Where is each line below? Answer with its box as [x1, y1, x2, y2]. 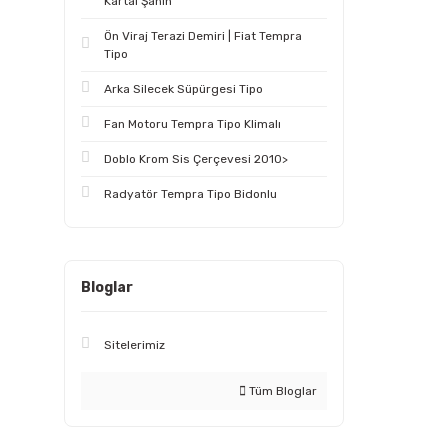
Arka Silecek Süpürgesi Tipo [104, 82, 263, 96]
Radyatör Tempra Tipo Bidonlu [104, 187, 277, 201]
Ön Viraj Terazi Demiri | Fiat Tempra [104, 29, 302, 43]
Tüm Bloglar [246, 384, 317, 398]
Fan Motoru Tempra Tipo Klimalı [104, 117, 281, 131]
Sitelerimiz [104, 338, 165, 352]
